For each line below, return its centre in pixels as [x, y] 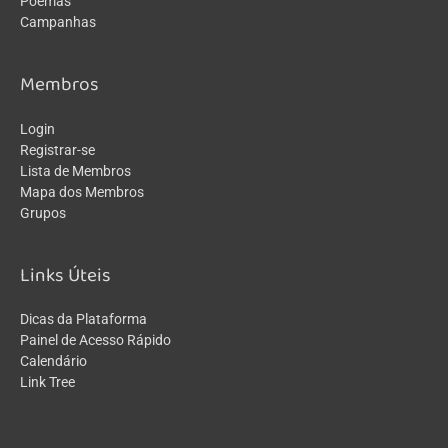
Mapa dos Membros [82, 191]
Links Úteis [65, 275]
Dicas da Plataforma [83, 318]
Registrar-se [57, 149]
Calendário [53, 360]
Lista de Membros [75, 170]
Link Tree [47, 381]
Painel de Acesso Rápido [95, 339]
